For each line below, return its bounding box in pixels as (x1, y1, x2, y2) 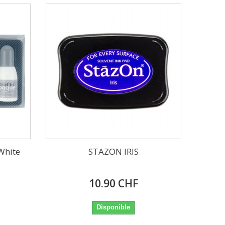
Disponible (96, 203, 131, 211)
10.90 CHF (88, 176, 138, 190)
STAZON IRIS (88, 145, 139, 157)
